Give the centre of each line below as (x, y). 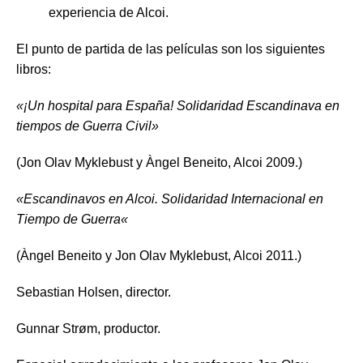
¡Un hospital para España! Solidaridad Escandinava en (181, 105)
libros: (34, 69)
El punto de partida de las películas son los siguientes (171, 49)
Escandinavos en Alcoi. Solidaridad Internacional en (173, 199)
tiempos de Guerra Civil (84, 126)
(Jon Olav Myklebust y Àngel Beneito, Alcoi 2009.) (159, 162)
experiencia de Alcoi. (109, 12)
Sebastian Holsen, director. (94, 292)
